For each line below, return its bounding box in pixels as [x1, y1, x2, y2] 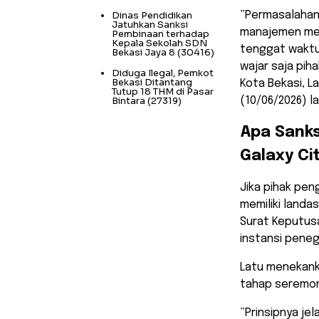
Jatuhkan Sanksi [112, 18, 188, 31]
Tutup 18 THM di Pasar [112, 85, 214, 98]
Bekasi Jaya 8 [112, 46, 175, 58]
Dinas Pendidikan [112, 9, 192, 21]
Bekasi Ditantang [112, 75, 192, 88]
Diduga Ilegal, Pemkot [112, 66, 214, 79]
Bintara [112, 94, 145, 107]
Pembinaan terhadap [112, 27, 209, 40]
